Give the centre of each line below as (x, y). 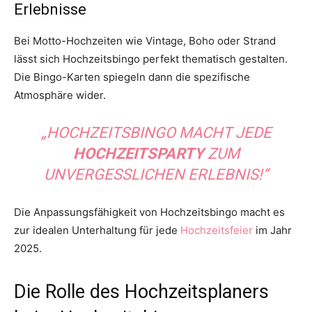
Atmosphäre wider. (60, 95)
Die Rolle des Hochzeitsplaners (141, 292)
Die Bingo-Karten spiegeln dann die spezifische (132, 77)
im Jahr (272, 231)
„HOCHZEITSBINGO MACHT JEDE (156, 133)
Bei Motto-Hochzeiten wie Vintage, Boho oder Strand (145, 41)
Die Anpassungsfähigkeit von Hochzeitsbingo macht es (149, 212)
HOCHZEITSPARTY (138, 154)
